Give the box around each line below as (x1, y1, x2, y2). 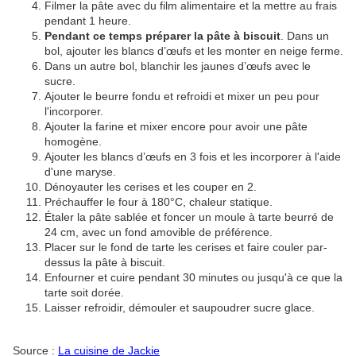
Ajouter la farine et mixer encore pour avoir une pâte (44, 120, 308, 133)
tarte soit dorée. (44, 286, 124, 300)
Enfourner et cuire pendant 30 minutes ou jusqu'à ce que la (44, 271, 342, 284)
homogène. (44, 135, 102, 149)
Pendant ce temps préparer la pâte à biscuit (44, 29, 281, 43)
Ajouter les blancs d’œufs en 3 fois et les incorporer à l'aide (44, 150, 341, 164)
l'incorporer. (44, 105, 103, 118)
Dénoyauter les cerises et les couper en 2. (44, 180, 257, 194)
